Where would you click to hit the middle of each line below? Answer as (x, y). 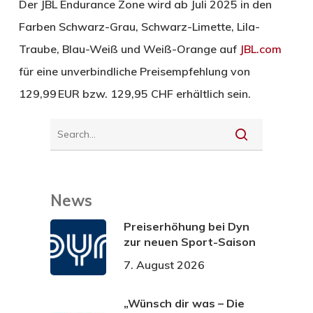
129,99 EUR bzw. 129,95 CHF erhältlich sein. (134, 94)
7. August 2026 (164, 265)
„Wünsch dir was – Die (184, 304)
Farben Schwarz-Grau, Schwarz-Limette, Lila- (139, 27)
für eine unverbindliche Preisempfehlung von (134, 72)
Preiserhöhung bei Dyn (186, 227)
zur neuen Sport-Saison (189, 242)
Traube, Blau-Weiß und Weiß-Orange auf (129, 49)
